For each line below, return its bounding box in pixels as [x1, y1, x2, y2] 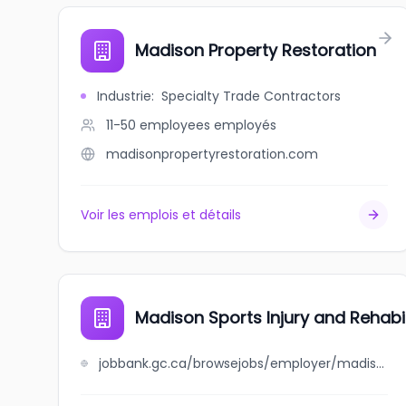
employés [214, 116, 276, 134]
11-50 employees [106, 116, 210, 134]
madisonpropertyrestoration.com [106, 145, 318, 163]
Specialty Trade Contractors [161, 87, 341, 105]
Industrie [97, 87, 151, 105]
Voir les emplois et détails [81, 206, 241, 224]
